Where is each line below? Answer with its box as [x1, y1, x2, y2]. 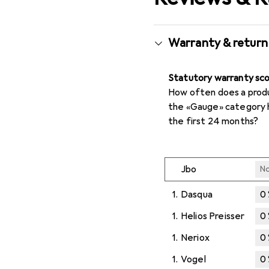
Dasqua [181, 188, 213, 201]
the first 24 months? [168, 115, 259, 127]
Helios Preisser [181, 210, 245, 222]
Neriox [181, 231, 210, 244]
